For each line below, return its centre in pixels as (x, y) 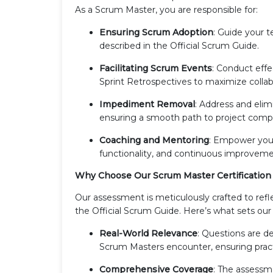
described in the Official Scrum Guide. (179, 45)
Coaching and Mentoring (154, 140)
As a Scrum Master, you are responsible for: (166, 9)
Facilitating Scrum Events (156, 68)
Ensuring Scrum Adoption (156, 32)
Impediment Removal (147, 104)
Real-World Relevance (148, 233)
